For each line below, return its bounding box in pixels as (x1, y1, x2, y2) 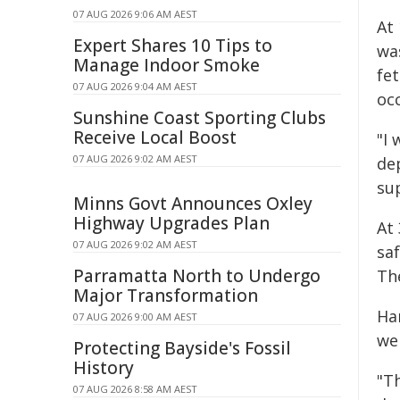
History (73, 356, 134, 379)
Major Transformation (73, 284, 258, 307)
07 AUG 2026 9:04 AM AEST (73, 79, 197, 93)
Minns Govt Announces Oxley (73, 192, 312, 215)
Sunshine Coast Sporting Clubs (73, 106, 326, 129)
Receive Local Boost (73, 126, 237, 149)
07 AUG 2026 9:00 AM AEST (73, 310, 197, 323)
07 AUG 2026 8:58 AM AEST (73, 382, 197, 396)
